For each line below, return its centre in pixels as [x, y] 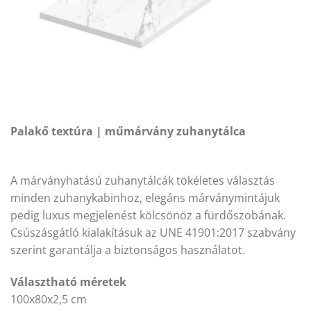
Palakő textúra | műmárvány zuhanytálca [128, 131]
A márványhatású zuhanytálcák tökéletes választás [143, 180]
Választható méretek [68, 281]
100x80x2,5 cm [49, 299]
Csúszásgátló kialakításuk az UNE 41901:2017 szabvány [153, 232]
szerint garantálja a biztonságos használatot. [128, 250]
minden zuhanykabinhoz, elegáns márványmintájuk [145, 197]
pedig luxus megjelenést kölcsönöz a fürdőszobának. [148, 215]
